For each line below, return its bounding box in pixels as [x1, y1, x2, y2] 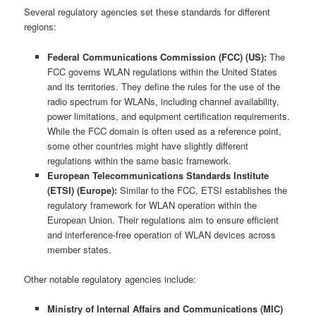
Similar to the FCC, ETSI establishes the [116, 183, 287, 197]
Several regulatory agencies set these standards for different [24, 5, 271, 19]
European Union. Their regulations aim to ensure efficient [47, 212, 279, 226]
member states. [47, 242, 111, 256]
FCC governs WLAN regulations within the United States [47, 64, 277, 78]
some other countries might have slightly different [47, 138, 248, 152]
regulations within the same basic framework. [47, 153, 231, 167]
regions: [24, 20, 57, 34]
